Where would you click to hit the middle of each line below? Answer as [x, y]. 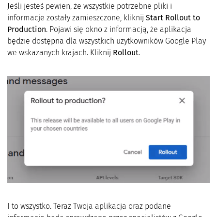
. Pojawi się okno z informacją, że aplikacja [119, 29]
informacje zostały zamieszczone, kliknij [77, 17]
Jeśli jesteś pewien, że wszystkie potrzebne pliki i [90, 6]
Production [27, 29]
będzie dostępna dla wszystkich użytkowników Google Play [107, 41]
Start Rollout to [173, 17]
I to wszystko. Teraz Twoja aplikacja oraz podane [89, 206]
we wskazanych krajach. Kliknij [60, 52]
